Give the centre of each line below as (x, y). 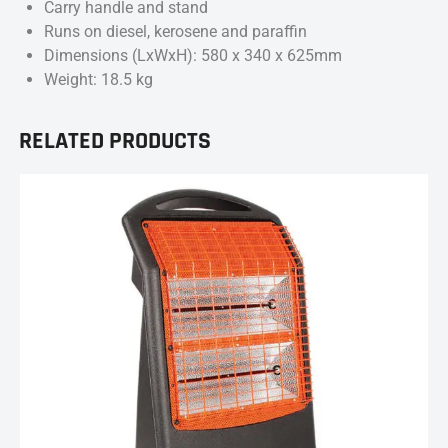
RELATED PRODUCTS (115, 140)
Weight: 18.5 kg (98, 80)
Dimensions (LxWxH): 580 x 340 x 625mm (193, 56)
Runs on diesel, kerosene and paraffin (175, 32)
